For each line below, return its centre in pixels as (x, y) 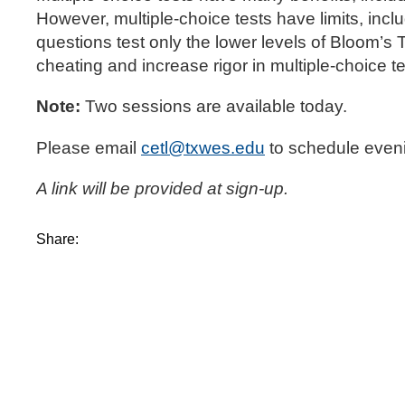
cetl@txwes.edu (203, 147)
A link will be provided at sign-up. (162, 188)
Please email (89, 147)
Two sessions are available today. (214, 107)
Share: (61, 240)
